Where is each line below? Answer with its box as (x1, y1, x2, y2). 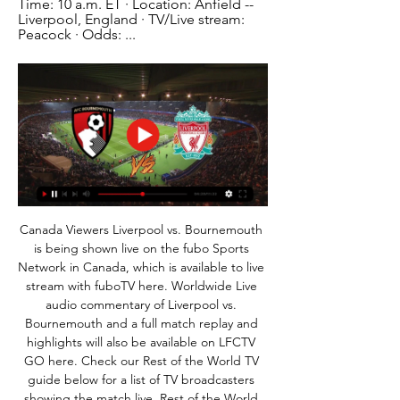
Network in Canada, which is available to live (18, 258, 264, 275)
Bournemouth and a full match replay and (24, 314, 258, 331)
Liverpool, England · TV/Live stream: (18, 11, 245, 28)
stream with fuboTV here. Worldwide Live (25, 277, 257, 294)
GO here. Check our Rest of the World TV (23, 352, 259, 369)
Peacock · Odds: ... (18, 26, 136, 43)
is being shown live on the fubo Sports (33, 239, 249, 256)
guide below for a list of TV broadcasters (28, 371, 254, 387)
